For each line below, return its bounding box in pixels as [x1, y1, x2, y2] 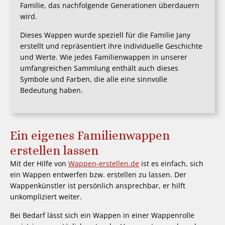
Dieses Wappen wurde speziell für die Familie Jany [20, 30, 190, 40]
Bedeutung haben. [20, 85, 83, 95]
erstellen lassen [10, 143, 98, 158]
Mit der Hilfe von [10, 159, 68, 169]
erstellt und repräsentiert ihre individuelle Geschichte [20, 41, 202, 51]
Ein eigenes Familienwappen [10, 128, 170, 143]
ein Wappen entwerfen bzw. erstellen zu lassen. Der [10, 170, 186, 180]
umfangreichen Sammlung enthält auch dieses [20, 63, 178, 73]
